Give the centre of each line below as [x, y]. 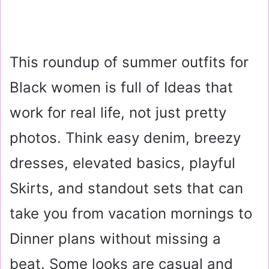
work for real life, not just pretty [118, 113]
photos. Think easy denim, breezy [125, 138]
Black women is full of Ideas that [121, 87]
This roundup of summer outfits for [129, 62]
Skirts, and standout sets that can [126, 188]
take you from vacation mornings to [131, 213]
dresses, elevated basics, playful [122, 163]
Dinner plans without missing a [115, 239]
